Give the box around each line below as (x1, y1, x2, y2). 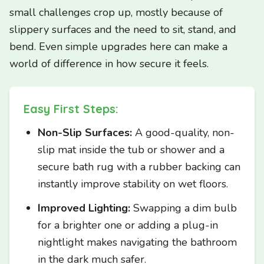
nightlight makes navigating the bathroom (38, 235, 237, 249)
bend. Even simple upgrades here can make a (9, 39, 227, 54)
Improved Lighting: (38, 201, 130, 215)
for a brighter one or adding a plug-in (38, 218, 218, 232)
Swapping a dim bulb (130, 201, 237, 215)
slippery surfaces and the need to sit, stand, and (9, 22, 236, 37)
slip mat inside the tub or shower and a (38, 143, 225, 157)
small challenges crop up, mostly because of (9, 5, 223, 19)
